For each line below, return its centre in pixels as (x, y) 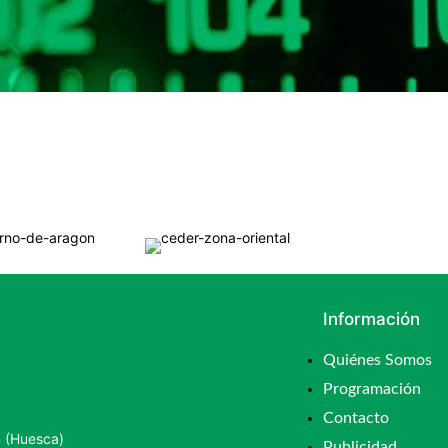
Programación (372, 388)
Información (372, 318)
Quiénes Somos (378, 359)
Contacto (356, 417)
